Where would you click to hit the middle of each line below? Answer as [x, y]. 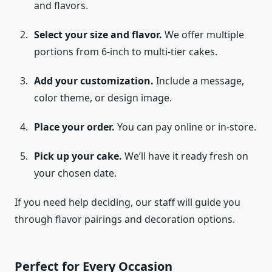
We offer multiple [203, 35]
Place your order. [74, 127]
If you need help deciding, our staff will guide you [127, 202]
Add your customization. [94, 81]
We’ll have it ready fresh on [185, 156]
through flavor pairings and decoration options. [125, 219]
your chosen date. [75, 173]
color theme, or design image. [103, 98]
